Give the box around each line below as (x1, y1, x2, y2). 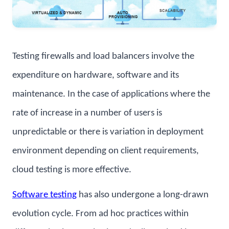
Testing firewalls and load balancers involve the (12, 52, 194, 62)
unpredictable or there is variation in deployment (12, 127, 203, 138)
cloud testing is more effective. (12, 165, 131, 175)
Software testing (12, 190, 77, 200)
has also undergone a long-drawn (77, 190, 209, 200)
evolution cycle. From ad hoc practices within (12, 209, 189, 219)
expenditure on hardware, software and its (12, 71, 179, 81)
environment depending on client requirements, (12, 146, 199, 156)
